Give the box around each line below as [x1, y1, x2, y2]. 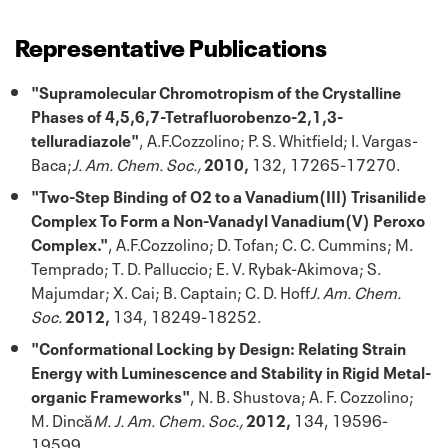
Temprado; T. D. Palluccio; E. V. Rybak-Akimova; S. [31, 255, 381, 280]
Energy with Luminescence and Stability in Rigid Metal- [31, 359, 431, 384]
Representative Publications [15, 28, 327, 64]
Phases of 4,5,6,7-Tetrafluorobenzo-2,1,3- [31, 103, 343, 128]
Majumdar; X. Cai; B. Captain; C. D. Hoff [31, 279, 310, 304]
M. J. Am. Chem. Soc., [93, 407, 243, 432]
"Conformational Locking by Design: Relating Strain [31, 335, 406, 360]
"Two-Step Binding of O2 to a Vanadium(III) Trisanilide [31, 183, 426, 208]
